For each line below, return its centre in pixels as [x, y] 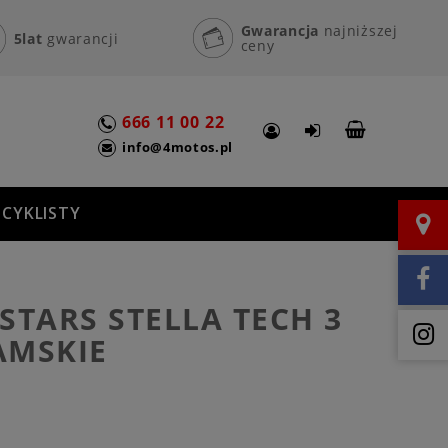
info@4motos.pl [177, 146]
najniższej [358, 30]
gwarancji [83, 38]
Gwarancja [279, 30]
